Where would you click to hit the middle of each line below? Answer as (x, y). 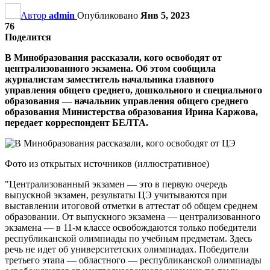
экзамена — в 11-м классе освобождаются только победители (131, 227)
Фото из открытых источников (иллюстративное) (107, 163)
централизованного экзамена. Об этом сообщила (110, 68)
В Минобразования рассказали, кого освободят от (113, 57)
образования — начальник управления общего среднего (127, 101)
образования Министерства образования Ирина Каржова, (131, 111)
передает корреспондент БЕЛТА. (77, 122)
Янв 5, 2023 (165, 15)
